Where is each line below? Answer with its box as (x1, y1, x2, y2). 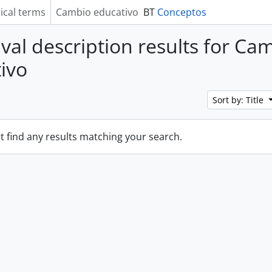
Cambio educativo (55, 5, 138, 19)
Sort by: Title (212, 94, 267, 106)
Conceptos (157, 5, 206, 19)
